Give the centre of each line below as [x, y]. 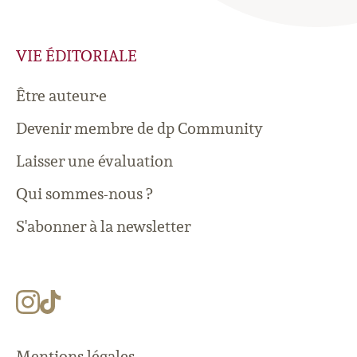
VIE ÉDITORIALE [76, 56]
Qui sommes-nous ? [84, 194]
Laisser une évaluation [94, 161]
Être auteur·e [61, 96]
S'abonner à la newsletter [103, 226]
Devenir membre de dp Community [139, 128]
